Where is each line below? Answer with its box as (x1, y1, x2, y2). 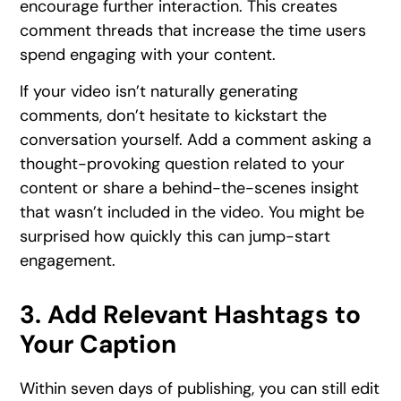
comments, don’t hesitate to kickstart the (20, 105, 328, 127)
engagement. (20, 250, 116, 272)
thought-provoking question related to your (20, 153, 346, 175)
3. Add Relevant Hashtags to (20, 298, 362, 332)
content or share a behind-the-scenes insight (20, 177, 360, 200)
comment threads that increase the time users (20, 19, 367, 41)
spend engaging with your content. (20, 43, 277, 65)
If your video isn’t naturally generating (20, 81, 299, 103)
